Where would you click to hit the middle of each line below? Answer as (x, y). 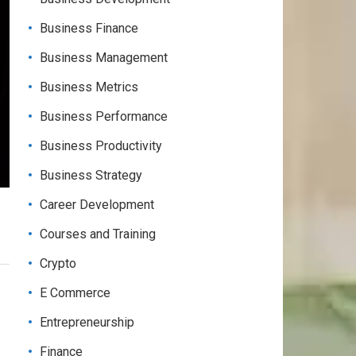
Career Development (97, 205)
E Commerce (75, 293)
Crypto (58, 263)
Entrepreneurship (87, 322)
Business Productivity (101, 146)
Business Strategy (91, 175)
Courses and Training (98, 234)
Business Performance (104, 116)
